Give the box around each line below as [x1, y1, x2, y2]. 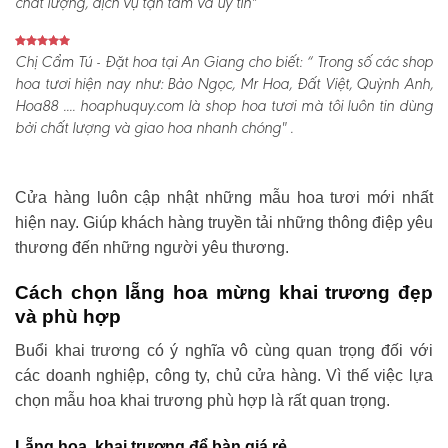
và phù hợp [15, 305, 121, 327]
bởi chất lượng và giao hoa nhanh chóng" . [15, 120, 293, 137]
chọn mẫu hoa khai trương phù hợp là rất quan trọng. [15, 392, 390, 410]
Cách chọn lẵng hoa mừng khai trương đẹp [15, 281, 433, 303]
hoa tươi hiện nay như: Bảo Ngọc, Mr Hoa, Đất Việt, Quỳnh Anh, [15, 76, 433, 93]
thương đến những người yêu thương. [15, 238, 289, 256]
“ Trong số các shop [302, 54, 434, 71]
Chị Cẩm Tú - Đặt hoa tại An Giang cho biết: [15, 54, 303, 71]
